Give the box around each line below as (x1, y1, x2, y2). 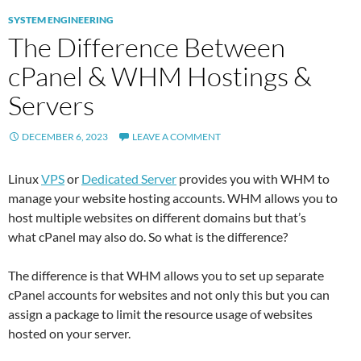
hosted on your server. (8, 325, 131, 341)
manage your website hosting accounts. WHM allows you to (8, 189, 338, 205)
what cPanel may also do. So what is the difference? (8, 228, 288, 244)
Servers (8, 88, 94, 122)
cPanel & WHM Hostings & (8, 59, 312, 93)
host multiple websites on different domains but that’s (8, 209, 306, 225)
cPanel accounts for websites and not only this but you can (8, 286, 330, 302)
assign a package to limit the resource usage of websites (8, 305, 313, 322)
